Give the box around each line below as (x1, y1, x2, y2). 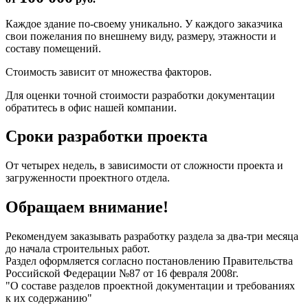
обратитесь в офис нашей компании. (5, 101, 177, 113)
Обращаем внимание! (5, 198, 168, 217)
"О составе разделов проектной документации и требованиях (5, 280, 295, 292)
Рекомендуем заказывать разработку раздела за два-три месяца (5, 230, 298, 243)
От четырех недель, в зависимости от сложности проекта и (5, 159, 283, 172)
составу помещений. (5, 42, 101, 54)
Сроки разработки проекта (5, 127, 208, 146)
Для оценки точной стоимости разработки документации (5, 89, 275, 101)
